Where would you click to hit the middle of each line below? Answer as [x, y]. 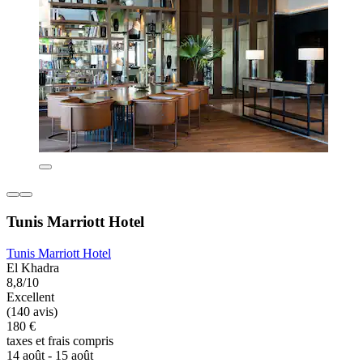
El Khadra [33, 267]
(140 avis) [32, 311]
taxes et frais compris [60, 340]
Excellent [30, 297]
